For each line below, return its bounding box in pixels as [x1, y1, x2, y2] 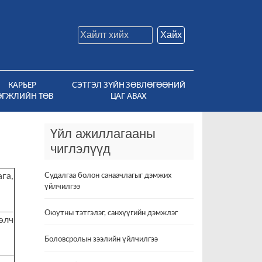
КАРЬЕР [8, 82, 36, 89]
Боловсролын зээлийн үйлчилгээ [44, 236, 158, 243]
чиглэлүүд [50, 142, 111, 156]
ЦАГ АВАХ [110, 93, 147, 100]
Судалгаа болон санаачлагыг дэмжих [44, 172, 171, 180]
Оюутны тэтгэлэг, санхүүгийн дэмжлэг [44, 209, 178, 217]
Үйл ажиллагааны [50, 126, 156, 141]
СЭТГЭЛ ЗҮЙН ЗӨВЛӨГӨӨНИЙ [72, 82, 185, 89]
